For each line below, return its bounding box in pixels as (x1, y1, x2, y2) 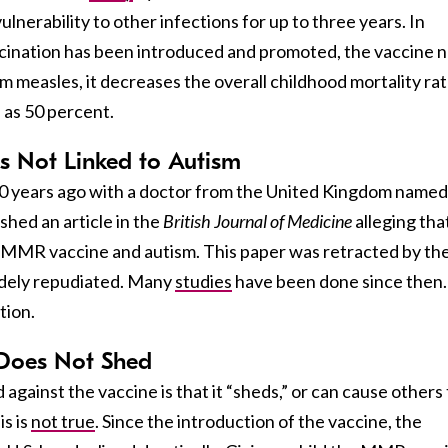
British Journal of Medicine (163, 209, 352, 232)
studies (175, 269, 232, 292)
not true (31, 409, 95, 432)
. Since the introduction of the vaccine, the (95, 409, 422, 432)
